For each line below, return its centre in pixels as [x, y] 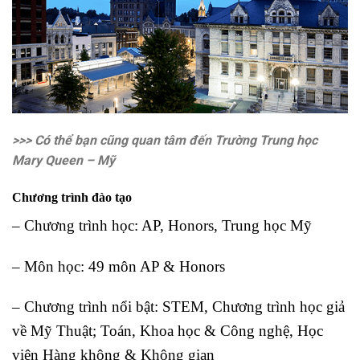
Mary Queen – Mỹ [63, 161]
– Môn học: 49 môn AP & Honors [119, 266]
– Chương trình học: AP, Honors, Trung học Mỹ [162, 225]
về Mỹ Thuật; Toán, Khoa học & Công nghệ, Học [168, 331]
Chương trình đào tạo [72, 197]
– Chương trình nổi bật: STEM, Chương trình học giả [178, 307]
